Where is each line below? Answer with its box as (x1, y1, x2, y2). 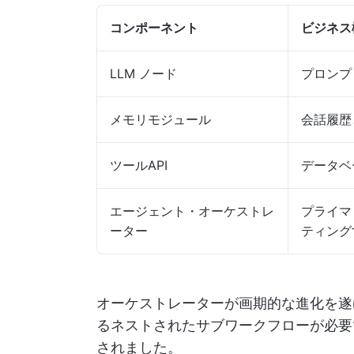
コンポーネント (110, 20, 198, 36)
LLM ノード (110, 66, 177, 81)
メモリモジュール (110, 111, 211, 127)
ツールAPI (110, 157, 168, 173)
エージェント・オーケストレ (110, 203, 274, 219)
